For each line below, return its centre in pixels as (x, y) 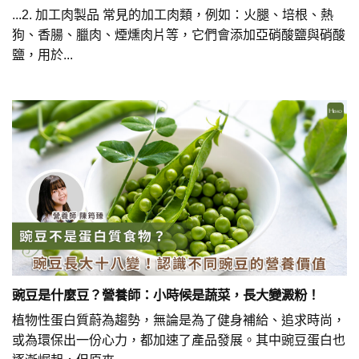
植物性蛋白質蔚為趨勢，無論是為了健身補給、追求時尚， (179, 320)
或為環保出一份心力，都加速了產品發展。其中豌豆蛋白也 (179, 340)
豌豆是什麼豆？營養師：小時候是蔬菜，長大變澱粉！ (166, 295)
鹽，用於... (42, 54)
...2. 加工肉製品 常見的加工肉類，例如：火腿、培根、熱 (173, 14)
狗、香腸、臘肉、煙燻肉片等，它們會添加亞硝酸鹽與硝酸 (179, 34)
